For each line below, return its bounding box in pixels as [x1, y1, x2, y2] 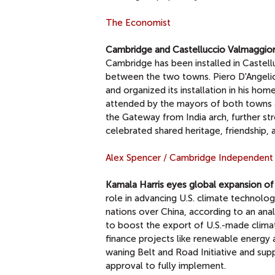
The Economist [106, 17, 171, 28]
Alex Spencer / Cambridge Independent [106, 152, 273, 163]
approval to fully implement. [106, 260, 226, 271]
